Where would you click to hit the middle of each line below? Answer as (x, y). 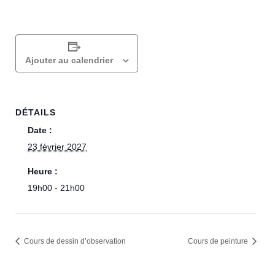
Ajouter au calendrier (69, 60)
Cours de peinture (219, 242)
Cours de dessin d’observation (74, 242)
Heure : (43, 171)
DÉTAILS (36, 112)
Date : (40, 130)
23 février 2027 (57, 147)
